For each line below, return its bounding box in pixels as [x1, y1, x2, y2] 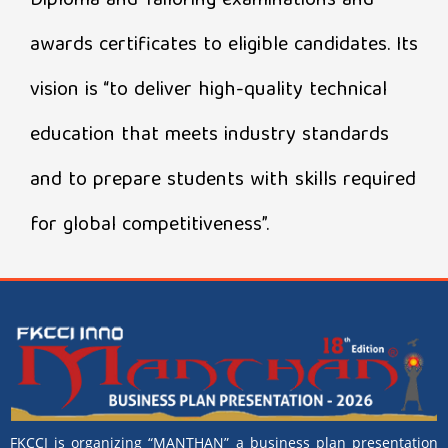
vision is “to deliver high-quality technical [30, 72, 387, 108]
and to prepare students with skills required [30, 162, 416, 198]
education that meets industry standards [30, 117, 389, 153]
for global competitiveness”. [30, 207, 269, 243]
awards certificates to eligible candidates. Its [30, 27, 418, 63]
